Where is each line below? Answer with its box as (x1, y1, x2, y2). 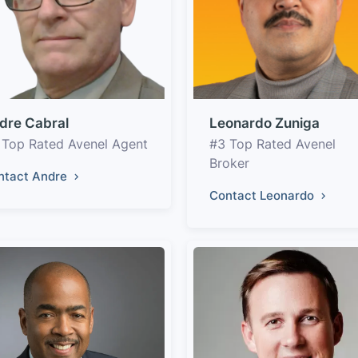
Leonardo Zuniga (209, 115, 320, 131)
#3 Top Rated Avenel (209, 136, 336, 152)
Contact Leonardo (209, 188, 317, 203)
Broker (209, 155, 249, 171)
